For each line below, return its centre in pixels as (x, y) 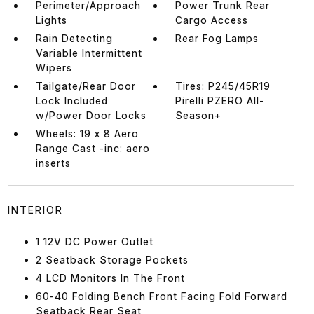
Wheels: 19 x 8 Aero (87, 133)
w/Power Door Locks (91, 115)
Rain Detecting (74, 38)
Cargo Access (212, 20)
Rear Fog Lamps (217, 38)
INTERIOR (35, 210)
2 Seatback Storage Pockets (112, 259)
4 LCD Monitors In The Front (110, 278)
